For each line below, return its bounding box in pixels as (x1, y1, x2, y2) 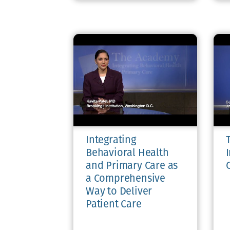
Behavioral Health (86, 148, 169, 159)
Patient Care (86, 200, 142, 210)
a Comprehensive (86, 174, 166, 185)
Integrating (86, 136, 136, 146)
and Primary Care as (86, 161, 178, 172)
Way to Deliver (86, 187, 152, 198)
